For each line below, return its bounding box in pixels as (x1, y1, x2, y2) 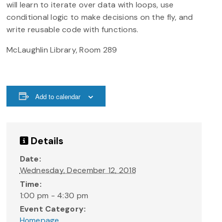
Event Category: (19, 204, 86, 215)
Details (28, 135, 64, 148)
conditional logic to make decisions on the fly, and (6, 11, 193, 22)
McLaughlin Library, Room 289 (6, 44, 117, 55)
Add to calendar (35, 91, 81, 101)
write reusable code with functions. (6, 24, 139, 35)
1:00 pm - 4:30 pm (19, 190, 89, 201)
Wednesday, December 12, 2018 (19, 165, 136, 176)
